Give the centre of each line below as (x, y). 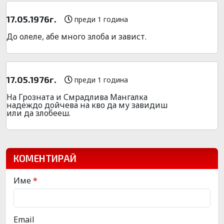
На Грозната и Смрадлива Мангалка (77, 97)
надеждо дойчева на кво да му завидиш (87, 105)
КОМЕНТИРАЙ (45, 158)
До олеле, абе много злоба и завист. (76, 36)
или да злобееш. (38, 113)
